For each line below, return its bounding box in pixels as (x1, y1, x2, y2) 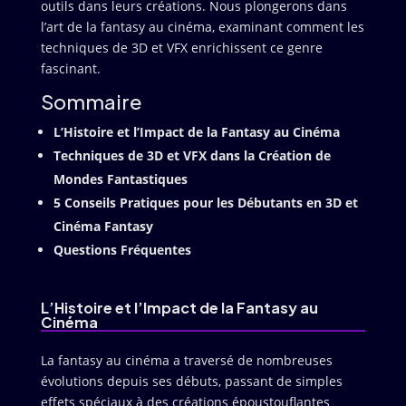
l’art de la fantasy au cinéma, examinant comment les (40, 18, 364, 35)
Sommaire (40, 89, 142, 114)
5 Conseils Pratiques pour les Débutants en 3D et (53, 194, 358, 211)
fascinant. (40, 60, 101, 77)
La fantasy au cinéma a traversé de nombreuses (40, 352, 333, 369)
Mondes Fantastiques (53, 170, 188, 188)
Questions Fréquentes (53, 241, 191, 258)
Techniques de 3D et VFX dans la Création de (53, 147, 331, 164)
